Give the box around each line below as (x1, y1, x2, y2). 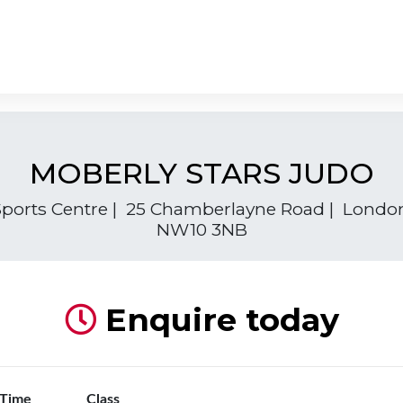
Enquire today (95, 300, 339, 339)
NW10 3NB (156, 218, 247, 240)
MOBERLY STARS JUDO (29, 155, 374, 191)
